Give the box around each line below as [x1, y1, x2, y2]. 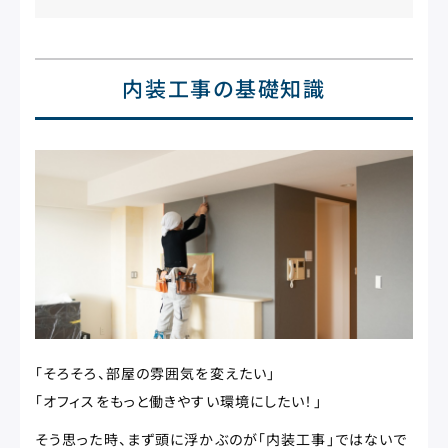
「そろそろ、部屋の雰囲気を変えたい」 [35, 363, 276, 383]
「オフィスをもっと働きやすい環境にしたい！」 [35, 391, 322, 411]
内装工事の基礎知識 [122, 73, 326, 103]
